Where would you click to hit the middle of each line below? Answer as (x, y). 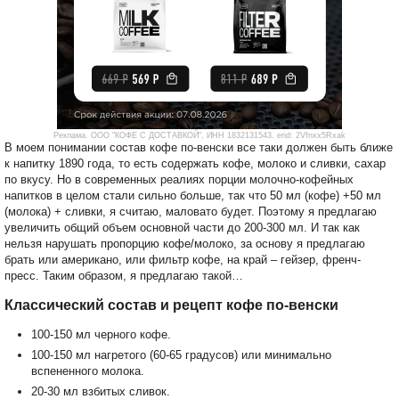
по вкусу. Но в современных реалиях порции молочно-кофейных (179, 179)
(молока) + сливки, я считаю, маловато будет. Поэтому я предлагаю (191, 211)
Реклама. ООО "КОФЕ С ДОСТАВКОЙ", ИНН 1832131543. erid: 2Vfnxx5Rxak (199, 135)
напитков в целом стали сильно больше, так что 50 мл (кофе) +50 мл (193, 195)
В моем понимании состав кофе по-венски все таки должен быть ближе (199, 147)
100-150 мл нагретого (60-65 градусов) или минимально (181, 354)
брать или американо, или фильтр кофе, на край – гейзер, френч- (183, 259)
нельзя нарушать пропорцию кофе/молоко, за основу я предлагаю (185, 243)
